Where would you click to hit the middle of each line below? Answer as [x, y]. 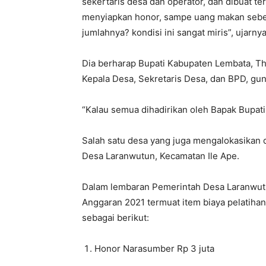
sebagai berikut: [115, 218]
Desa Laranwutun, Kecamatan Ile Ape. [161, 156]
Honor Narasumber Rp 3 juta [154, 249]
